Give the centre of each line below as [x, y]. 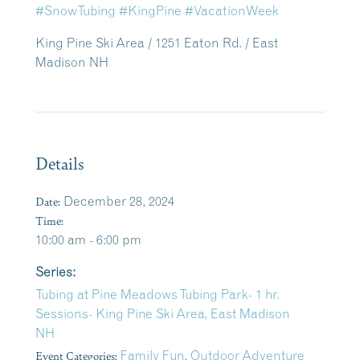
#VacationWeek [232, 11]
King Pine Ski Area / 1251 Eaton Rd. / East [157, 43]
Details [60, 163]
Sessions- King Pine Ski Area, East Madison [163, 314]
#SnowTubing [76, 11]
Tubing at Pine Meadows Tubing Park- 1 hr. [157, 295]
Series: [55, 272]
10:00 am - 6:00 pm [88, 240]
